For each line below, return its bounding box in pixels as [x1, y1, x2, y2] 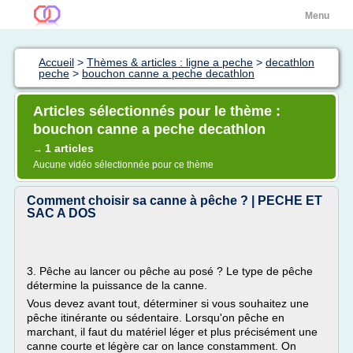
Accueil [39, 56, 74, 69]
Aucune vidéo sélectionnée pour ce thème [33, 159, 214, 170]
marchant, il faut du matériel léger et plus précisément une [27, 325, 318, 338]
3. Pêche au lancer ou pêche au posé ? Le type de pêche [27, 265, 313, 277]
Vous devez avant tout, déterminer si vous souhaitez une [27, 297, 309, 310]
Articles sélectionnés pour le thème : [33, 103, 281, 119]
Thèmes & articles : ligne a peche [87, 56, 253, 69]
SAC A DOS [27, 206, 96, 220]
